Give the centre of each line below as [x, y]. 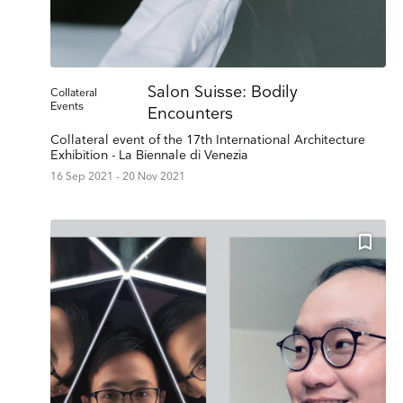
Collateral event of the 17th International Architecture [208, 140]
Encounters [190, 114]
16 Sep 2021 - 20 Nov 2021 [118, 177]
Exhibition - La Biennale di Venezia [149, 156]
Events [67, 107]
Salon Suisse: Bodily [222, 93]
